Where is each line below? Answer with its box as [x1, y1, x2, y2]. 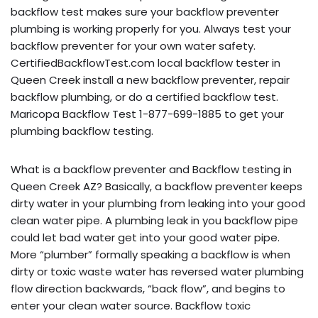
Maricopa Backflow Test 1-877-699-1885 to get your [11, 106, 284, 121]
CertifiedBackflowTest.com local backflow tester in [11, 55, 280, 70]
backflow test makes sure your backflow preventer [11, 4, 279, 19]
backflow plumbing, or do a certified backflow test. [11, 89, 278, 104]
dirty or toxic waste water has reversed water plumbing [11, 263, 304, 279]
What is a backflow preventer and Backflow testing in [11, 161, 292, 177]
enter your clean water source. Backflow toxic [11, 297, 251, 313]
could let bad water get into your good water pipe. [11, 229, 280, 245]
